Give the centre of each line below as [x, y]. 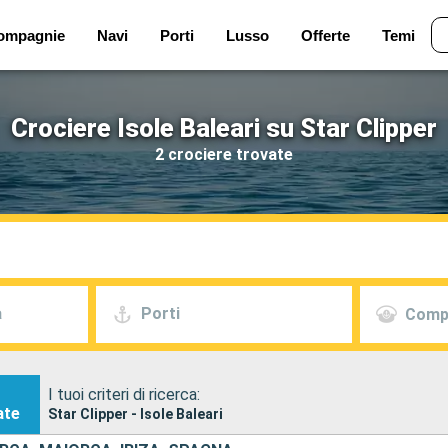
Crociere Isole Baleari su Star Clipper [224, 128]
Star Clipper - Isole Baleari [136, 413]
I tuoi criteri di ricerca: [124, 394]
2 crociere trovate [224, 154]
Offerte [325, 35]
